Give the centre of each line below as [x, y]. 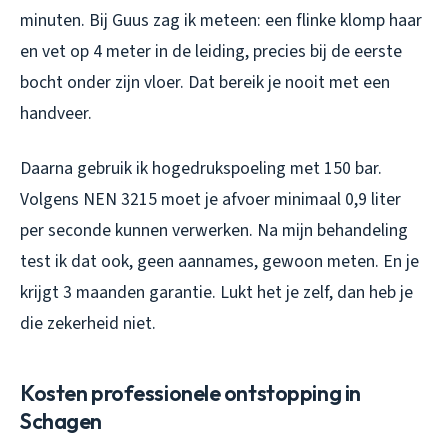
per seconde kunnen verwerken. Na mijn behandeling [214, 230]
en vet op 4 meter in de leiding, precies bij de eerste [211, 51]
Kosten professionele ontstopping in [190, 392]
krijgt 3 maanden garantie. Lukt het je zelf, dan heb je [216, 292]
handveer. [56, 113]
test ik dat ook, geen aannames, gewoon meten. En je [219, 261]
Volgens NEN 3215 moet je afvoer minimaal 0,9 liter [210, 199]
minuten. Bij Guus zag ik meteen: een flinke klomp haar [221, 20]
